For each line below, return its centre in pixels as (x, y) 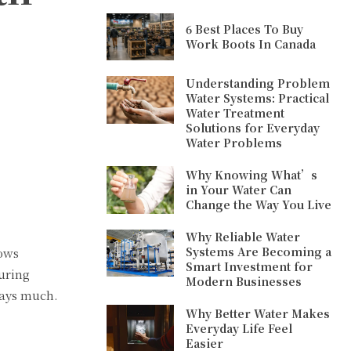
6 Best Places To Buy (245, 29)
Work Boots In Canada (251, 44)
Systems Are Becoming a (259, 251)
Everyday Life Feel (239, 328)
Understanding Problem (258, 83)
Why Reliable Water (243, 236)
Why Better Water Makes (258, 313)
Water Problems (234, 143)
